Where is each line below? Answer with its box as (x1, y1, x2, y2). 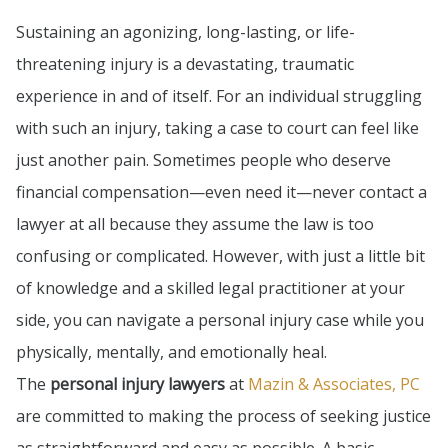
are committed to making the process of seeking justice (16, 405, 431, 428)
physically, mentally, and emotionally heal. (16, 341, 327, 364)
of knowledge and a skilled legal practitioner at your (16, 277, 405, 300)
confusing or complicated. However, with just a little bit (16, 245, 425, 268)
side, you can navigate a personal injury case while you (16, 309, 424, 332)
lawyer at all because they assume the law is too (16, 213, 374, 236)
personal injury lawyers (50, 373, 225, 396)
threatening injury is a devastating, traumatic (16, 53, 354, 76)
